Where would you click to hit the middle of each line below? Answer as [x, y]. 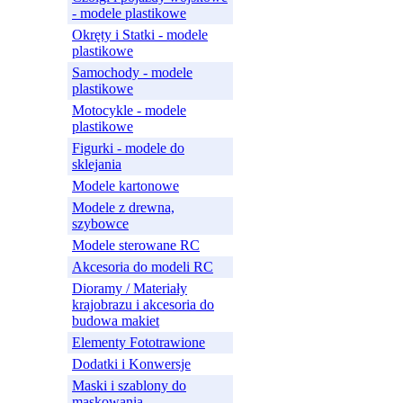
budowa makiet [116, 321]
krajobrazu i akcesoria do [143, 304]
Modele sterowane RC [136, 245]
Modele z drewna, [123, 207]
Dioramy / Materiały [130, 288]
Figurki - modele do [128, 148]
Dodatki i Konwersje [131, 364]
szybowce [100, 224]
